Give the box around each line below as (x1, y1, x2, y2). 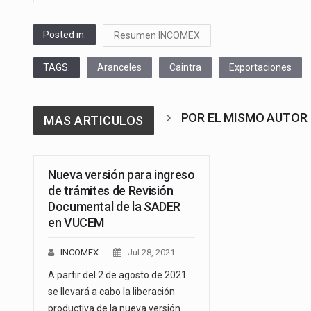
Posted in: (43, 28, 86, 40)
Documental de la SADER (48, 199, 181, 214)
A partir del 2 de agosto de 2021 (48, 269, 187, 280)
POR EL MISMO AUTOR (180, 110, 308, 125)
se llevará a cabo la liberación (48, 285, 175, 297)
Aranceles (97, 61, 142, 73)
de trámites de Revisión (48, 183, 174, 198)
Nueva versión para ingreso (48, 167, 195, 182)
